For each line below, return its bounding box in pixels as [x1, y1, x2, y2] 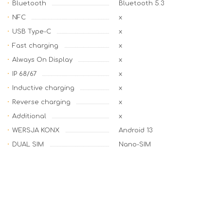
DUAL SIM [12, 141, 44, 148]
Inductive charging [12, 85, 74, 91]
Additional [12, 113, 46, 120]
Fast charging [12, 42, 58, 49]
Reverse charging [12, 99, 71, 106]
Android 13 [119, 127, 153, 134]
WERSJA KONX [12, 127, 59, 134]
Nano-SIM [119, 141, 151, 148]
